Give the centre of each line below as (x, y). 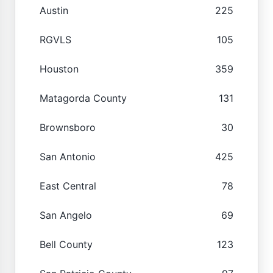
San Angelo (66, 215)
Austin (54, 10)
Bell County (66, 244)
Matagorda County (83, 98)
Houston (59, 69)
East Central (68, 186)
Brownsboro (68, 127)
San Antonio (68, 156)
